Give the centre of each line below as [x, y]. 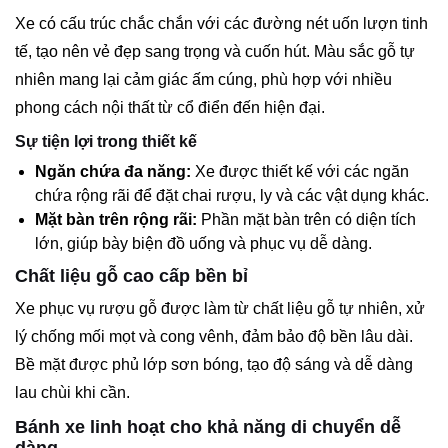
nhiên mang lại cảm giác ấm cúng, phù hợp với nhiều [203, 79]
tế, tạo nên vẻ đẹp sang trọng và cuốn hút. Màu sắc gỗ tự [215, 51]
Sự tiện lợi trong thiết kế [106, 141]
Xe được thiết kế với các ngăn [300, 171]
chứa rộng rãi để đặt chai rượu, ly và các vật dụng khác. [232, 195]
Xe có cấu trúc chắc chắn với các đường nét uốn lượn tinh [221, 23]
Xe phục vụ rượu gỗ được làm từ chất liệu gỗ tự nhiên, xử [220, 308]
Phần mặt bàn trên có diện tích [306, 219]
